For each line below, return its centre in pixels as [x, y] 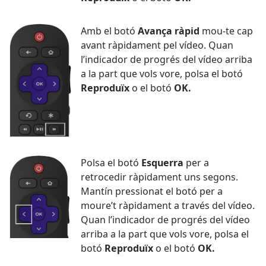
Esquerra [162, 163]
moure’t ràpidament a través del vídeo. [168, 206]
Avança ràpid [169, 31]
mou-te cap [226, 31]
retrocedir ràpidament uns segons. [159, 177]
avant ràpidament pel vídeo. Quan [157, 45]
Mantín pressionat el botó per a [152, 191]
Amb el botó [109, 31]
